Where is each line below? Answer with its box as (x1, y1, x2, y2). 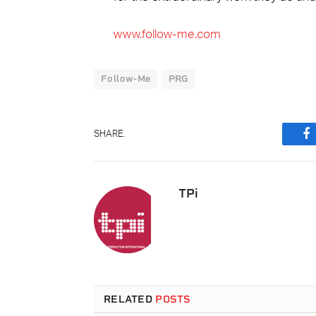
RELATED (104, 293, 156, 305)
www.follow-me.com (113, 29, 221, 41)
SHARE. (94, 129, 126, 139)
